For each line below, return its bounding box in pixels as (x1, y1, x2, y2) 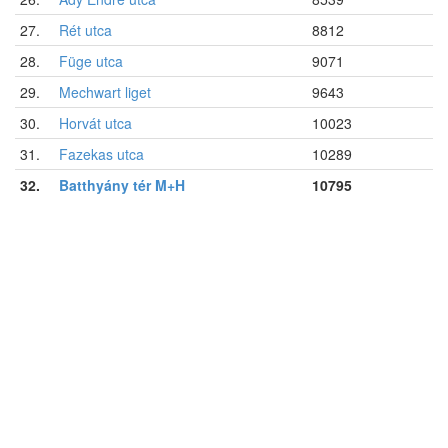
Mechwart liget (59, 81, 151, 102)
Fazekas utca (59, 143, 144, 164)
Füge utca (59, 50, 123, 71)
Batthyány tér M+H (59, 174, 185, 195)
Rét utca (59, 19, 112, 40)
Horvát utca (59, 112, 132, 133)
